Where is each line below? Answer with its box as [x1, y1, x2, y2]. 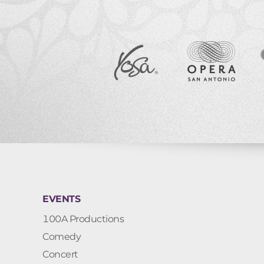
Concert [42, 249, 78, 260]
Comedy [42, 231, 81, 243]
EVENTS [42, 193, 80, 204]
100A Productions [42, 213, 124, 225]
